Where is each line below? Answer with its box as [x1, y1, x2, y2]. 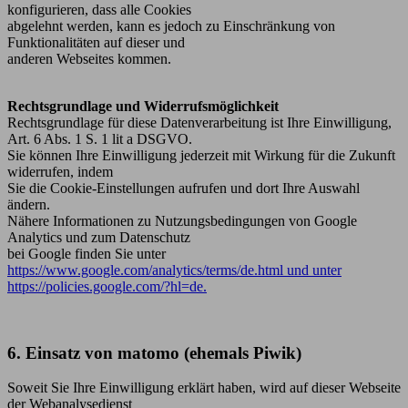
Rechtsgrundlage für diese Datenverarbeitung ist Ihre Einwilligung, [7, 114, 392, 130]
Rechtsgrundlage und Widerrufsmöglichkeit [7, 97, 279, 114]
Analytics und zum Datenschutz [7, 229, 190, 245]
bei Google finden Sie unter [7, 245, 166, 261]
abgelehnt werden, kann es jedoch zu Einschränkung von [7, 17, 335, 34]
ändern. [7, 196, 50, 212]
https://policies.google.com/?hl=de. [7, 278, 207, 294]
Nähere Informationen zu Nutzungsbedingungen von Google [7, 212, 357, 229]
